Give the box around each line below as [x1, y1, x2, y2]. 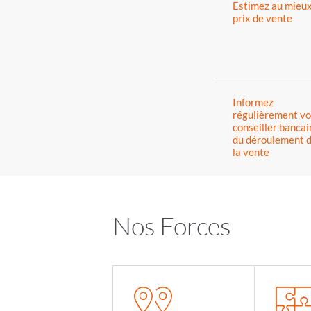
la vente [233, 146, 270, 158]
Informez [233, 96, 274, 108]
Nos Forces [112, 210, 231, 241]
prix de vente [233, 12, 293, 24]
